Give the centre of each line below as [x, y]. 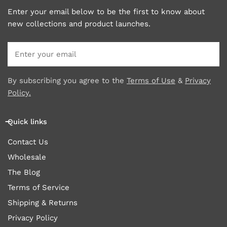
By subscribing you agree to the [67, 81]
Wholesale [27, 157]
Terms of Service [39, 188]
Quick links [27, 122]
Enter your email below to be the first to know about [106, 12]
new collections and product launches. [79, 24]
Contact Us [28, 142]
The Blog [24, 173]
